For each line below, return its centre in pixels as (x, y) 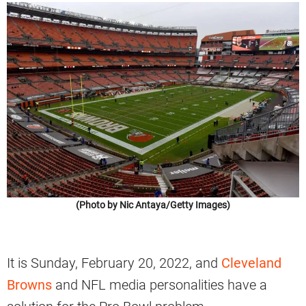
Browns (29, 284)
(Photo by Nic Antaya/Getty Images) (153, 205)
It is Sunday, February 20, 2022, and (114, 263)
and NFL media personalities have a (159, 284)
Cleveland (251, 263)
